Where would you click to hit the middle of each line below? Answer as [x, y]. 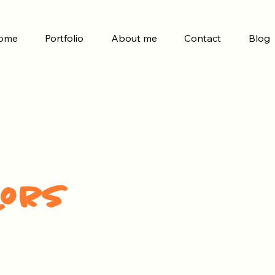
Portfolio [64, 38]
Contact [203, 38]
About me [134, 38]
